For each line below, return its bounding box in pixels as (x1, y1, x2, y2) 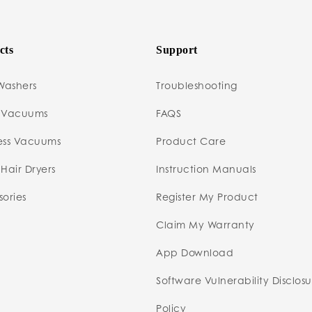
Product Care (156, 133, 226, 148)
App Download (156, 244, 233, 259)
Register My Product (156, 189, 258, 203)
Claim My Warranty (156, 217, 255, 231)
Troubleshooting (156, 77, 237, 92)
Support (156, 43, 198, 56)
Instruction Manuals (156, 161, 256, 175)
